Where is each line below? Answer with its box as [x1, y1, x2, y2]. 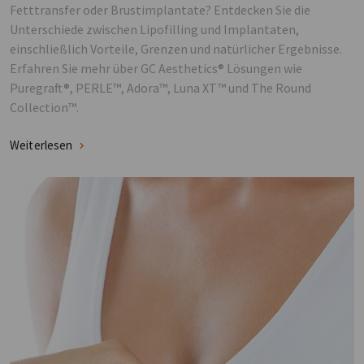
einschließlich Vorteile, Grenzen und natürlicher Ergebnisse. [10, 41, 342, 57]
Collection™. [10, 99, 79, 115]
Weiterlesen [10, 137, 73, 154]
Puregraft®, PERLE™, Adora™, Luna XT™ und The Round [10, 80, 311, 96]
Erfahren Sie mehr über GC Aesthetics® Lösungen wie [10, 60, 302, 76]
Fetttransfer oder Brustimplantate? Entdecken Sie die [10, 2, 310, 18]
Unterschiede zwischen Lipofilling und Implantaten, [10, 21, 299, 37]
